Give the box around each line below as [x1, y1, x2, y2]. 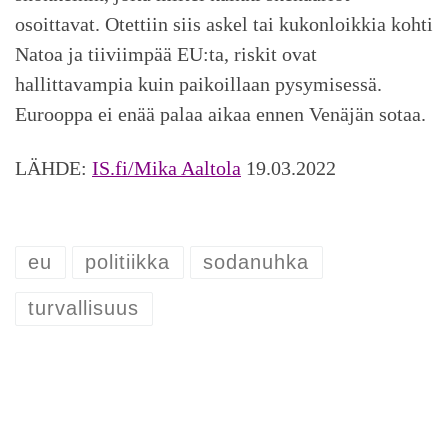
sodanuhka [203, 251, 310, 273]
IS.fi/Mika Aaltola [92, 157, 241, 180]
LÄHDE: [15, 157, 92, 180]
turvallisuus [28, 297, 140, 320]
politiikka [85, 251, 171, 273]
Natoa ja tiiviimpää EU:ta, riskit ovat [15, 42, 317, 65]
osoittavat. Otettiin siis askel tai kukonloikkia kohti [15, 12, 433, 35]
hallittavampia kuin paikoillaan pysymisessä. [15, 72, 382, 95]
